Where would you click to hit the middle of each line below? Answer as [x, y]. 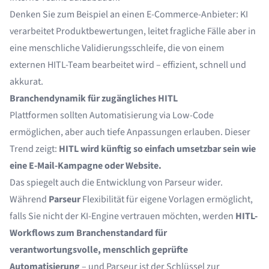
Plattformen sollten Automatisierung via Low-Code [112, 115]
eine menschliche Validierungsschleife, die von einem [117, 48]
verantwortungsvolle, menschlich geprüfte [99, 250]
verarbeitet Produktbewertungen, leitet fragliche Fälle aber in [133, 31]
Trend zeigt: [34, 149]
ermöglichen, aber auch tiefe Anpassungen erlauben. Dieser [130, 132]
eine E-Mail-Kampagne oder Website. [86, 166]
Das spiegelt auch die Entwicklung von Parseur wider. [116, 183]
